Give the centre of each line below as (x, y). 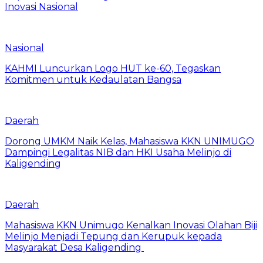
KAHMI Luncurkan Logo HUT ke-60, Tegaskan (113, 68)
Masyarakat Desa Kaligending (74, 247)
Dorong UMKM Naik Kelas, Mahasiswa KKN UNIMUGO (129, 141)
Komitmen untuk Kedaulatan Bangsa (93, 79)
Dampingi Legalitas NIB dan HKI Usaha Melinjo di (118, 152)
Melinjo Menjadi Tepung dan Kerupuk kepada (113, 236)
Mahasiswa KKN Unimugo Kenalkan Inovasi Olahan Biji (131, 225)
